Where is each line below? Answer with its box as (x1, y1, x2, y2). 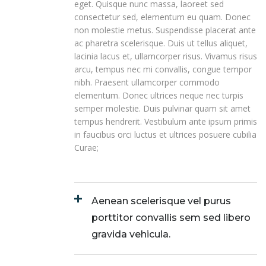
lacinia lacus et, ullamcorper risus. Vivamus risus (74, 50, 257, 62)
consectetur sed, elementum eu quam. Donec (74, 11, 251, 23)
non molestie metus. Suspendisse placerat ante (74, 24, 256, 36)
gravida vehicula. (91, 229, 170, 240)
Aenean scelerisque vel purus (91, 195, 231, 207)
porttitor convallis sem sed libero (91, 212, 251, 223)
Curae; (74, 142, 99, 153)
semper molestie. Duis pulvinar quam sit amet (74, 103, 251, 114)
